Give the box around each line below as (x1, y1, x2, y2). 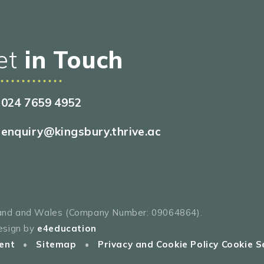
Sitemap (36, 239, 77, 250)
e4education (37, 223, 97, 235)
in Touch (17, 45, 124, 75)
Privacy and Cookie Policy (97, 239, 219, 250)
